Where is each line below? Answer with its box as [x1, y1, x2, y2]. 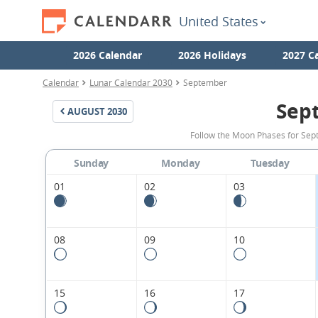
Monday [161, 156, 200, 170]
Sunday [73, 156, 109, 170]
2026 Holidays [177, 48, 246, 62]
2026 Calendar [72, 48, 142, 62]
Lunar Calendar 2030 [89, 77, 172, 88]
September [183, 77, 227, 88]
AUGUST [67, 105, 105, 118]
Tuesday [251, 156, 290, 170]
